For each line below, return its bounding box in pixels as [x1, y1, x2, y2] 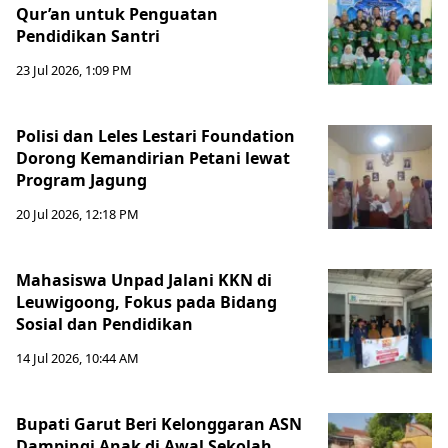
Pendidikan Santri [16, 25, 160, 47]
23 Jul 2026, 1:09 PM [16, 61, 132, 79]
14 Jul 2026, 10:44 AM [16, 349, 139, 367]
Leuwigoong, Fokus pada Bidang [16, 291, 277, 313]
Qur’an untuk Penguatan [16, 3, 218, 25]
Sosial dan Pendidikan [16, 313, 193, 335]
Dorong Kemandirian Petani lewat [16, 147, 290, 169]
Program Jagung [16, 169, 147, 191]
